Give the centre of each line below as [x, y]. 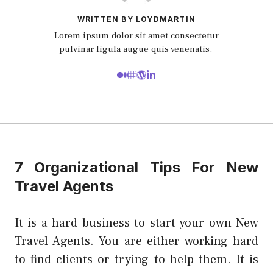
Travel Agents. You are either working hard [136, 242]
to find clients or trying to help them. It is [136, 260]
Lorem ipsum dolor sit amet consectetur [136, 35]
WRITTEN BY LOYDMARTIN [136, 19]
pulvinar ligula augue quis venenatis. [136, 49]
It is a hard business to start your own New [136, 223]
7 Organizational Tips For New [136, 168]
